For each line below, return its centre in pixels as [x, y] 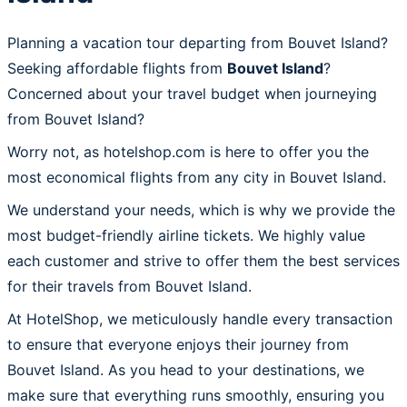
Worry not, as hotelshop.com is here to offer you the [188, 151]
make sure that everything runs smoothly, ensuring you [196, 395]
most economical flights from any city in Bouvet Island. [197, 177]
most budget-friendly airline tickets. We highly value [186, 235]
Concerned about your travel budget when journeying [192, 93]
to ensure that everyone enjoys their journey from [178, 344]
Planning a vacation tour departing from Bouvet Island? [198, 42]
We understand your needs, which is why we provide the [201, 209]
